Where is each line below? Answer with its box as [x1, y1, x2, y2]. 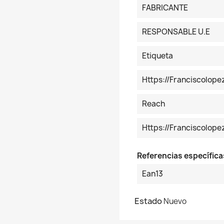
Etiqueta [142, 50, 173, 61]
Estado [134, 195, 162, 206]
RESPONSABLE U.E [142, 26, 210, 37]
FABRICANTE [142, 2, 188, 13]
